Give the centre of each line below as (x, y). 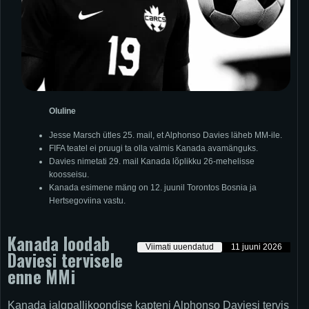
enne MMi (41, 277)
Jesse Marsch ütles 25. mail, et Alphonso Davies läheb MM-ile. (166, 136)
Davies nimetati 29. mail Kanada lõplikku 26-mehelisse (152, 162)
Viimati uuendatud (180, 247)
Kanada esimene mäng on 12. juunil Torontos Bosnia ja (153, 188)
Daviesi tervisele (66, 260)
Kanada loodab (59, 244)
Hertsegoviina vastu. (87, 201)
